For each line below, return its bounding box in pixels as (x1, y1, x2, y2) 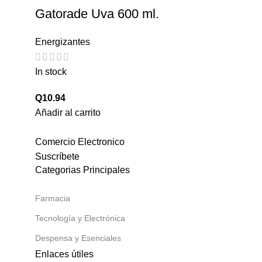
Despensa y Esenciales (35, 233, 121, 243)
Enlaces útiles (35, 249, 94, 260)
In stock (35, 67, 67, 77)
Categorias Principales (35, 165, 130, 175)
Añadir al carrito (35, 108, 101, 118)
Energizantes (35, 36, 90, 47)
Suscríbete (35, 151, 80, 162)
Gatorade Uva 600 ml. (35, 6, 159, 21)
